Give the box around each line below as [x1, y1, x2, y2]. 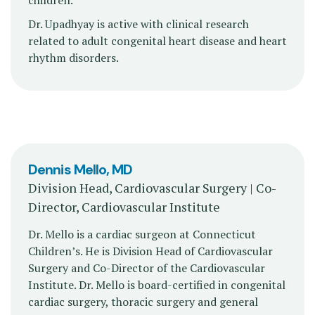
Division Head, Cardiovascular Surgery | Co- [28, 179, 276, 197]
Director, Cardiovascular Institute [28, 198, 220, 216]
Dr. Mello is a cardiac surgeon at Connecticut [28, 226, 256, 242]
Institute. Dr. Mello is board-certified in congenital [28, 276, 285, 292]
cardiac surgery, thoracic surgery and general [28, 293, 258, 309]
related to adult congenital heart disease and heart [28, 33, 287, 49]
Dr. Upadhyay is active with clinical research [28, 16, 249, 32]
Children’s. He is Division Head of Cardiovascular [28, 243, 273, 259]
